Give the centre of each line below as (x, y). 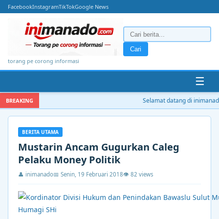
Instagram (45, 7)
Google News (92, 7)
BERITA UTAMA (40, 132)
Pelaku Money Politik (69, 159)
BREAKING (20, 100)
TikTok (67, 7)
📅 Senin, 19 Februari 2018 (88, 174)
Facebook (20, 7)
